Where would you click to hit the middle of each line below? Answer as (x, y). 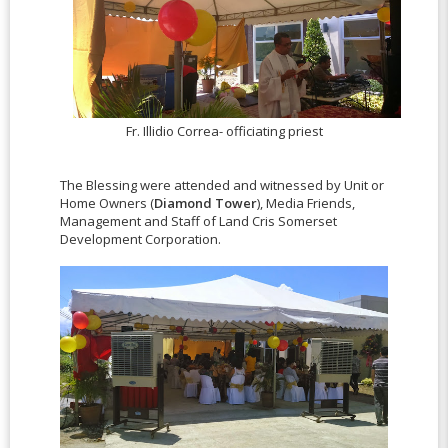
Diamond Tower (205, 203)
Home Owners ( (107, 203)
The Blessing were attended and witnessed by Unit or (222, 185)
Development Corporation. (140, 239)
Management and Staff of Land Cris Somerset (198, 221)
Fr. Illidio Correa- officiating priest (224, 131)
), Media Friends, (306, 203)
